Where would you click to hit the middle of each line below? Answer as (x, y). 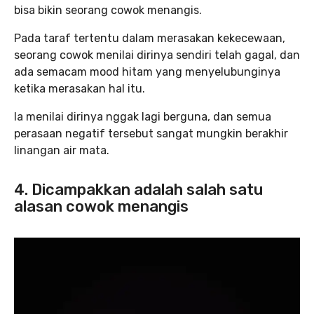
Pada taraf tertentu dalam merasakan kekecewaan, (150, 39)
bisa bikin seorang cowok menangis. (108, 11)
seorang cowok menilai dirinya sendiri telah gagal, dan (157, 55)
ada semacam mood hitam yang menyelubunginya (147, 72)
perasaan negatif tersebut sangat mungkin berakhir (151, 134)
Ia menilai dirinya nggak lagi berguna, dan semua (143, 117)
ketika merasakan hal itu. (80, 89)
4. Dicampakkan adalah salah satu (138, 190)
